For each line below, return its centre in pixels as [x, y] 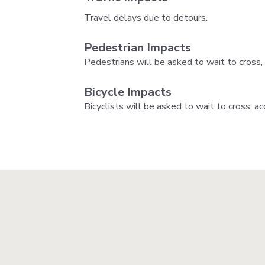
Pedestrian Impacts [138, 47]
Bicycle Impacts [128, 92]
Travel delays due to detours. [146, 17]
